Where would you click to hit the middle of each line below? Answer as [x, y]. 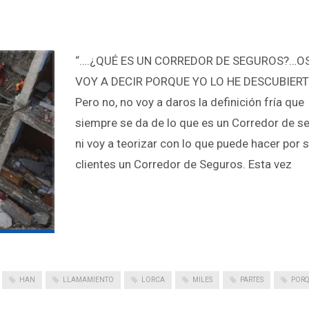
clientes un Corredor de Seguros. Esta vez [183, 164]
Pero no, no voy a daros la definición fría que [190, 102]
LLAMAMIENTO [88, 280]
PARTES [252, 280]
